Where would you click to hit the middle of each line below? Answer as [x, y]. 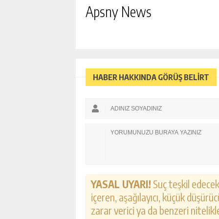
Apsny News [119, 11]
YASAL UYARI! [121, 184]
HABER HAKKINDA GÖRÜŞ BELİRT [151, 77]
